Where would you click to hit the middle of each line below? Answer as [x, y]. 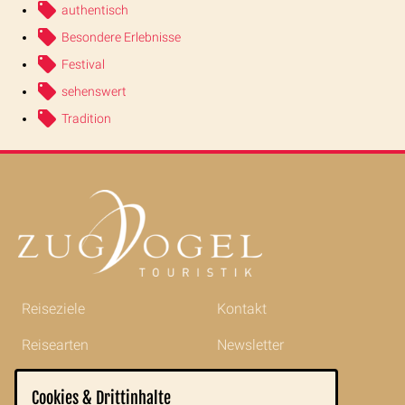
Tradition [86, 118]
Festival [83, 64]
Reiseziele [53, 308]
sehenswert [94, 91]
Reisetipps [55, 381]
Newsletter [250, 344]
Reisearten [55, 344]
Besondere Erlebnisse [121, 37]
